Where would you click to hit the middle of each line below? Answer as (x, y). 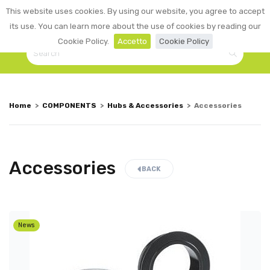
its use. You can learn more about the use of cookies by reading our (135, 26)
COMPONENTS (69, 105)
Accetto (132, 41)
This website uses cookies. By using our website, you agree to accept (135, 11)
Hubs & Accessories (145, 105)
